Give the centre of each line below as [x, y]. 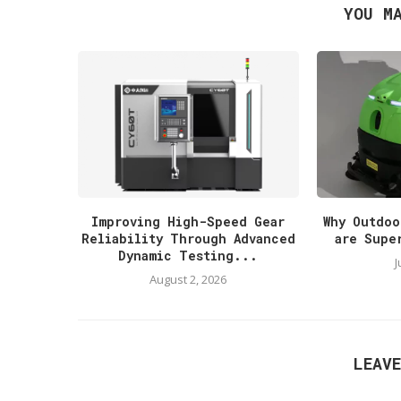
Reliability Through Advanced [188, 239]
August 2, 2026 [188, 280]
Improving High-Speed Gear [188, 222]
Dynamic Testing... [188, 256]
